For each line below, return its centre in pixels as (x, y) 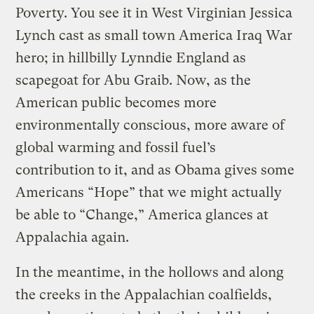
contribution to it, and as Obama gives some (155, 170)
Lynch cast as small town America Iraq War (154, 35)
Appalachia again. (74, 237)
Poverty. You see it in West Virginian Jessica (154, 13)
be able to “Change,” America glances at (142, 214)
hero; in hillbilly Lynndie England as (131, 57)
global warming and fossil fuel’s (116, 147)
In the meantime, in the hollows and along (150, 272)
